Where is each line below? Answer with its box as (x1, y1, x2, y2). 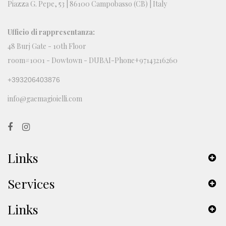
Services (8, 175, 55, 192)
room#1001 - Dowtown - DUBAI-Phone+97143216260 (8, 55, 178, 66)
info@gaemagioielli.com (8, 94, 82, 104)
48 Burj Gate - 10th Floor (8, 41, 86, 51)
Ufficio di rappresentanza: (8, 27, 95, 37)
